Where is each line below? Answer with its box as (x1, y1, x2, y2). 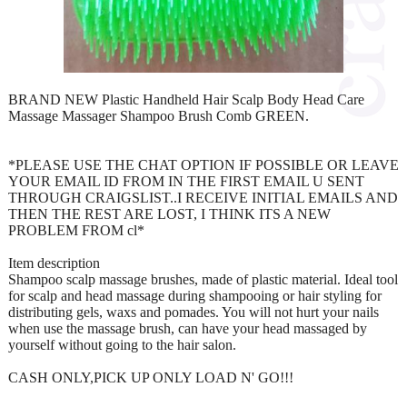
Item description (8, 254, 100, 271)
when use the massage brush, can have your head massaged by (8, 320, 367, 336)
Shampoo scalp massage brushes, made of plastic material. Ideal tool (8, 271, 398, 287)
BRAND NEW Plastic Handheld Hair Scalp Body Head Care (8, 91, 364, 107)
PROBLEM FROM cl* (8, 222, 144, 238)
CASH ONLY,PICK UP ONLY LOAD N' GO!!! (8, 369, 293, 385)
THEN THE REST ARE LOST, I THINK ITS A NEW (8, 205, 331, 222)
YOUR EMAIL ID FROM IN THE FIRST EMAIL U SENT (8, 173, 364, 189)
